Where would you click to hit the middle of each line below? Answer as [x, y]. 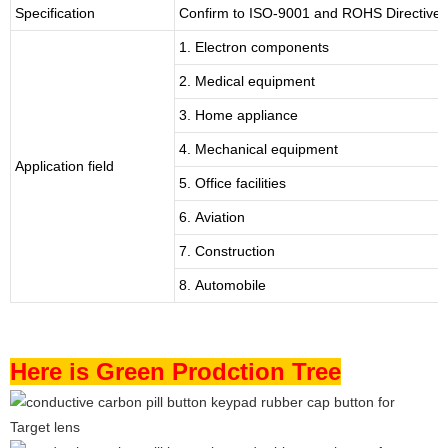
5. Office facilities [232, 182]
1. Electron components [254, 46]
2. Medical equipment [247, 80]
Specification [55, 12]
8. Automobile [222, 284]
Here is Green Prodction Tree [175, 371]
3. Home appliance [238, 114]
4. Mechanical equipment [258, 148]
